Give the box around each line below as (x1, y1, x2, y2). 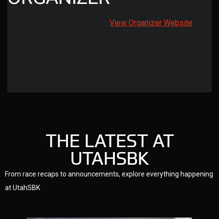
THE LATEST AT (45, 129, 174, 152)
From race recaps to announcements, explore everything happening (5, 170, 213, 178)
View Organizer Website (109, 18, 193, 27)
